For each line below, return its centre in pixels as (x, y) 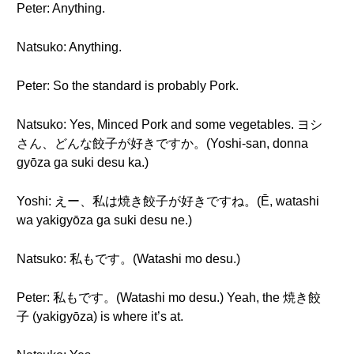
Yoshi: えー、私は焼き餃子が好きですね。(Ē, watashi (168, 201)
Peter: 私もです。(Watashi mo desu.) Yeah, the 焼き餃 (169, 298)
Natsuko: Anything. (69, 47)
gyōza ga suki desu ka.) (83, 162)
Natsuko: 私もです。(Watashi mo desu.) (128, 259)
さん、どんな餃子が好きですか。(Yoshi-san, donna (162, 143)
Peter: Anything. (61, 8)
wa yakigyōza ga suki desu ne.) (104, 220)
